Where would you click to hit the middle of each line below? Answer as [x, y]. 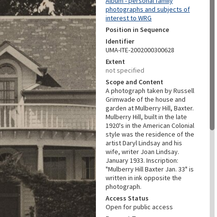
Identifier [120, 41]
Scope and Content [134, 82]
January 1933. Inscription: [142, 160]
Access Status [127, 198]
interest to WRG [129, 18]
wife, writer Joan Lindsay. [142, 152]
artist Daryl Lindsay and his [144, 143]
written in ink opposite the [144, 178]
